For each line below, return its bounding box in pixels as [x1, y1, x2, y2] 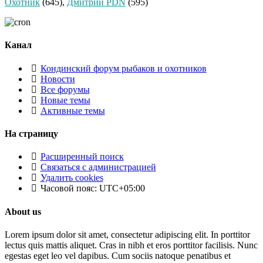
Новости [40, 73, 75, 84]
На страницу [5, 129, 58, 139]
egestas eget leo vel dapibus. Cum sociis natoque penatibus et [5, 250, 231, 261]
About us [5, 206, 41, 217]
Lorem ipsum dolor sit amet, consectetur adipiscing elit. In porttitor [5, 229, 250, 240]
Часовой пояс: [40, 183, 99, 194]
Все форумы [40, 84, 90, 95]
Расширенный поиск [40, 151, 124, 162]
